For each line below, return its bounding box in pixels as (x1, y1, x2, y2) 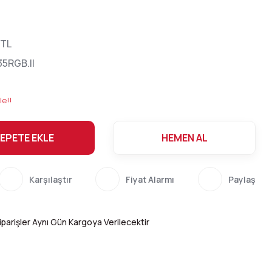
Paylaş (228, 173, 256, 185)
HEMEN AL (161, 131, 208, 144)
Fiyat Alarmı (126, 173, 175, 185)
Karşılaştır (29, 173, 72, 185)
